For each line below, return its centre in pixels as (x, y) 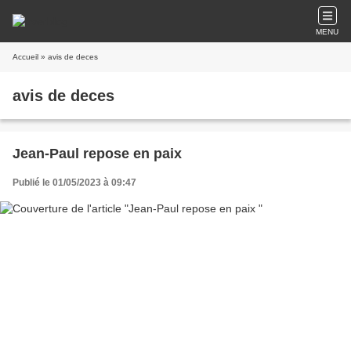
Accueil (25, 57)
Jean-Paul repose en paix (97, 154)
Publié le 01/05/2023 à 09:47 (74, 183)
